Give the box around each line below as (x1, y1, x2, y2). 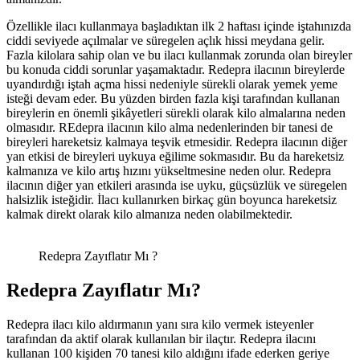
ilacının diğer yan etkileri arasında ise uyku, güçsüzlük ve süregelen (6, 178, 347, 193)
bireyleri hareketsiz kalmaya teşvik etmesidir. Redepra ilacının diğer (6, 135, 347, 149)
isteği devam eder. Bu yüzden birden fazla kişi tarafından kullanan (6, 92, 340, 106)
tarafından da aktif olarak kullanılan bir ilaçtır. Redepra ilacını (6, 332, 316, 346)
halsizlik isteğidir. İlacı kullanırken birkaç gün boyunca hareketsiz (6, 193, 337, 207)
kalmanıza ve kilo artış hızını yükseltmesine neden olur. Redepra (6, 164, 331, 178)
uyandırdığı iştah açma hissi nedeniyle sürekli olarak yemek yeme (6, 77, 337, 92)
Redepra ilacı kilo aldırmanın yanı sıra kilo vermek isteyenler (6, 317, 313, 332)
